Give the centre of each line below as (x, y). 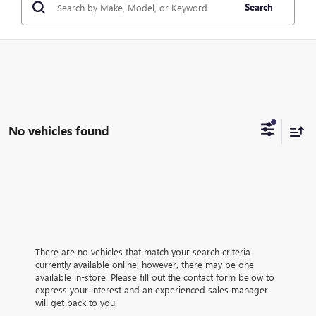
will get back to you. (76, 303)
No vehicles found (59, 131)
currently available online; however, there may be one (145, 265)
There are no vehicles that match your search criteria (143, 252)
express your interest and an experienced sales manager (152, 290)
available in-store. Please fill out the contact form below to (155, 277)
